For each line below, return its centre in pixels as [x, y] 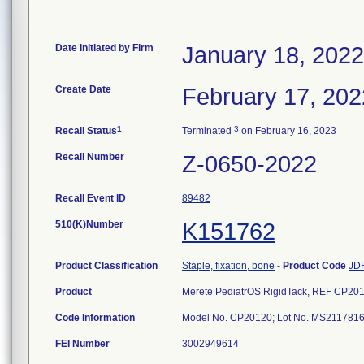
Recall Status [86, 131]
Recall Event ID [91, 198]
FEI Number [82, 344]
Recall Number [90, 157]
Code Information [95, 318]
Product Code [316, 266]
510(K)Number [89, 224]
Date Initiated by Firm [104, 48]
